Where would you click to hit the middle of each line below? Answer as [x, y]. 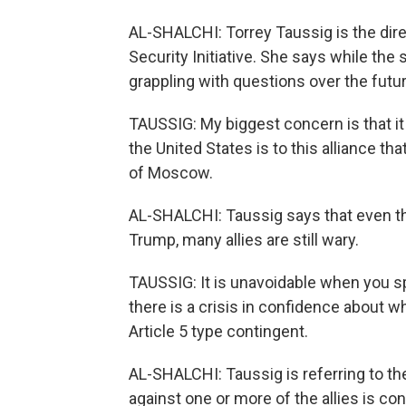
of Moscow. [171, 173]
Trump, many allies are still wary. [244, 240]
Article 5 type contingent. [218, 331]
